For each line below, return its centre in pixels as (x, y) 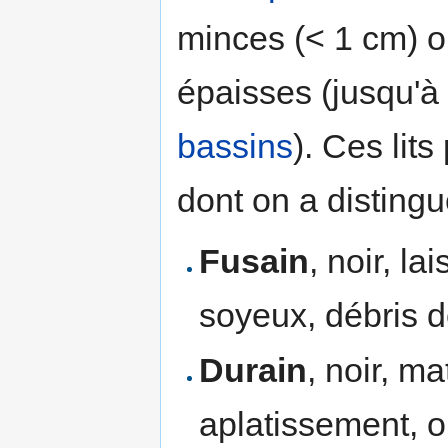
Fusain (254, 260)
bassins (235, 145)
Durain (253, 369)
